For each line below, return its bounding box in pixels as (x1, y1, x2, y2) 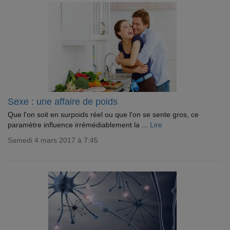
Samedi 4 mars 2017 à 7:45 (8, 136, 98, 144)
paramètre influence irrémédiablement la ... (8, 121, 150, 129)
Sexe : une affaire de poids (8, 97, 118, 107)
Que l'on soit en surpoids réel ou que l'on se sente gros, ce (8, 110, 199, 119)
